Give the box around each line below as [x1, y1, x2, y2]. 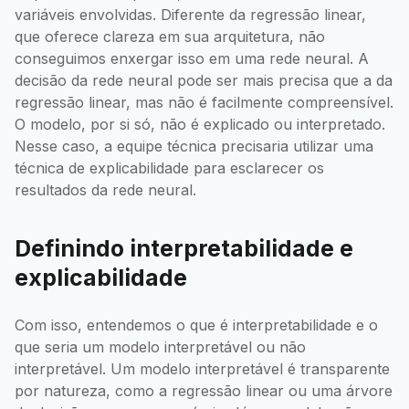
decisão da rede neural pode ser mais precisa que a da [15, 70, 393, 89]
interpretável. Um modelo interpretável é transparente [15, 360, 390, 379]
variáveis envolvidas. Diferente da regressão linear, [15, 5, 366, 24]
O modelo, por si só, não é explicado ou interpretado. [15, 114, 385, 133]
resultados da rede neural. [15, 180, 196, 199]
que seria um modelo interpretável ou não [15, 338, 306, 357]
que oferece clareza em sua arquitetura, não [15, 26, 325, 46]
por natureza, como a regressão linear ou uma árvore [15, 382, 393, 401]
